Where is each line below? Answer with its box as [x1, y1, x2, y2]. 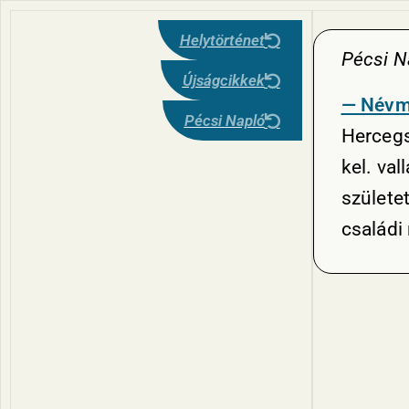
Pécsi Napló [184, 111, 265, 130]
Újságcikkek [182, 71, 265, 89]
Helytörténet [179, 31, 265, 49]
